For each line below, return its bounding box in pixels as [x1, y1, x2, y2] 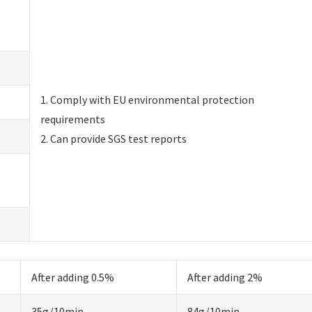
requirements [40, 111, 106, 126]
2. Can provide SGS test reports [40, 131, 187, 146]
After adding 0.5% [31, 270, 115, 284]
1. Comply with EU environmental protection [40, 92, 255, 107]
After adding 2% [187, 270, 263, 284]
